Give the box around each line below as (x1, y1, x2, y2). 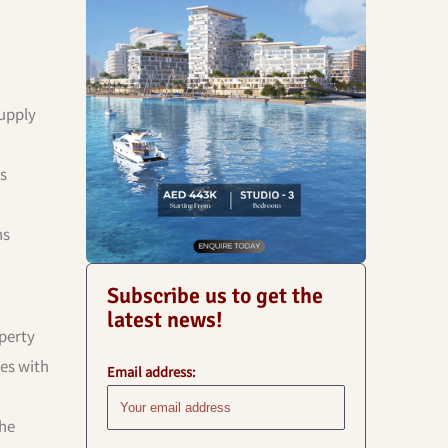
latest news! (107, 305, 223, 333)
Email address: (107, 361, 196, 381)
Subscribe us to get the (107, 281, 323, 309)
